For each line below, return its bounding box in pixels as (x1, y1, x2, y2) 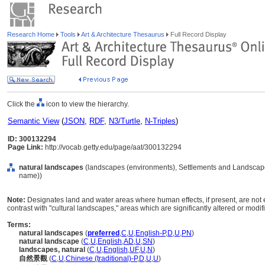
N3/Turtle (109, 117, 140, 125)
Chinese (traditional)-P (66, 254, 137, 263)
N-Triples (145, 117, 176, 125)
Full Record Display (169, 31, 227, 38)
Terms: (7, 221, 31, 229)
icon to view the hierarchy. (44, 100, 129, 108)
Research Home (7, 31, 56, 38)
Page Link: (8, 143, 43, 151)
